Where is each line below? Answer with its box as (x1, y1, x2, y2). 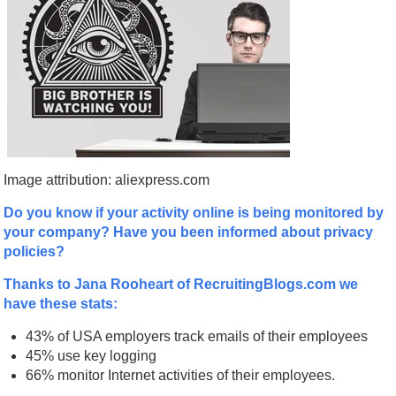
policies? (4, 243, 65, 259)
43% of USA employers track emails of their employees (26, 328, 369, 344)
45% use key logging (26, 347, 157, 363)
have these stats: (4, 295, 118, 311)
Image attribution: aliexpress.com (4, 171, 210, 187)
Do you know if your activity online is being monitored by (4, 204, 385, 220)
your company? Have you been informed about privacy (4, 224, 374, 240)
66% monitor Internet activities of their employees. (26, 367, 336, 383)
